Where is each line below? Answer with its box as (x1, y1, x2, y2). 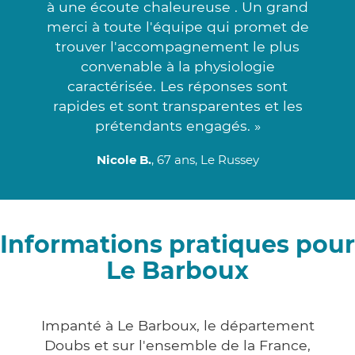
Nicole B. (96, 151, 151, 167)
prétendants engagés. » (94, 116, 261, 134)
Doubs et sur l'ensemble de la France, (44, 336, 311, 353)
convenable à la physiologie (80, 57, 275, 74)
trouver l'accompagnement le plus (55, 37, 300, 55)
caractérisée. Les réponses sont (67, 77, 288, 94)
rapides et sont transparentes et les (52, 97, 303, 114)
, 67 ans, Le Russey (151, 151, 259, 167)
